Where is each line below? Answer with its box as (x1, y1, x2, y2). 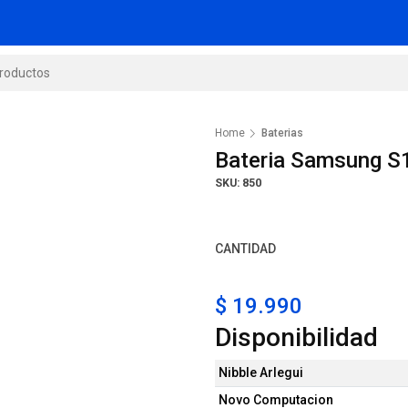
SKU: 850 (215, 177, 261, 189)
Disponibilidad (215, 322, 378, 352)
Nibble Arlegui (219, 365, 303, 380)
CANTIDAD (215, 241, 276, 256)
